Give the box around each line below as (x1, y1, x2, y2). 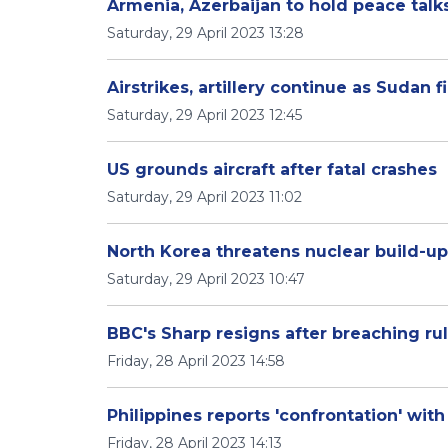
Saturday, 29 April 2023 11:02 (107, 188, 302, 206)
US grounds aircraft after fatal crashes (107, 160, 437, 179)
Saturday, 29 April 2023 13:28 (107, 24, 304, 42)
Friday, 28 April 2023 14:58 (107, 352, 285, 370)
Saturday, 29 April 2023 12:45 (107, 106, 302, 124)
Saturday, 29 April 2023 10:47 (107, 270, 305, 288)
